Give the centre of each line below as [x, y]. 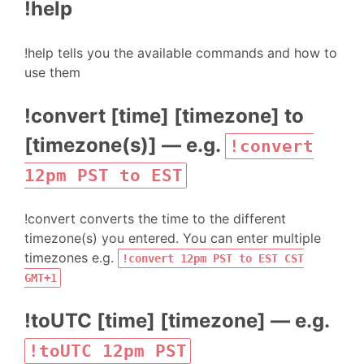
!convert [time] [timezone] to [164, 116]
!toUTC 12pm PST [108, 351]
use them [52, 72]
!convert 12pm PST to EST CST [213, 258]
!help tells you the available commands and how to [181, 53]
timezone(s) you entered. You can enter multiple [173, 238]
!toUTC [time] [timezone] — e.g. [177, 321]
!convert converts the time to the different [155, 219]
